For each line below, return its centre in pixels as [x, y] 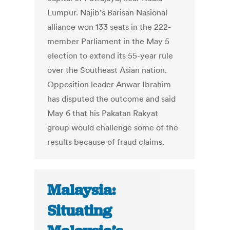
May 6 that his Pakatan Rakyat [103, 113]
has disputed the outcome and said [112, 99]
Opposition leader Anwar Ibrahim [109, 84]
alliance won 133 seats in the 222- [109, 27]
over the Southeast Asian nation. [107, 70]
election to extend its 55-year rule [110, 56]
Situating [80, 211]
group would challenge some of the [113, 128]
